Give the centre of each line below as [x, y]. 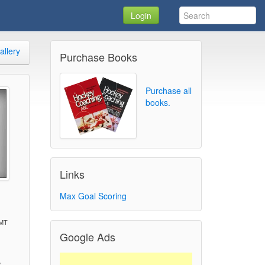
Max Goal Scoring [93, 195]
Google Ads [87, 236]
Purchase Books [98, 57]
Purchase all [168, 91]
